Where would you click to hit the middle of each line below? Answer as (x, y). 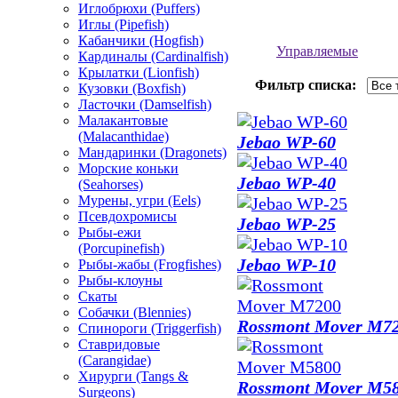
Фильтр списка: (306, 85)
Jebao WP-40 (287, 183)
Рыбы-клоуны (120, 280)
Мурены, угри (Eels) (139, 200)
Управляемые (317, 51)
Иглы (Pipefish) (123, 24)
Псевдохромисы (127, 216)
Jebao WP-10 (287, 265)
